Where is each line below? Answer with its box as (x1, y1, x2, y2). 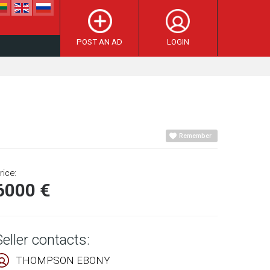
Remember (179, 132, 212, 140)
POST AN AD (76, 37, 122, 46)
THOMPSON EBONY (16, 254, 110, 266)
